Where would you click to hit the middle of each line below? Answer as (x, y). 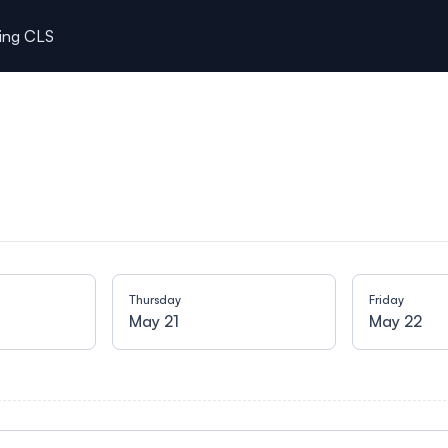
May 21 (154, 321)
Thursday (155, 299)
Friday (386, 299)
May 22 (395, 321)
